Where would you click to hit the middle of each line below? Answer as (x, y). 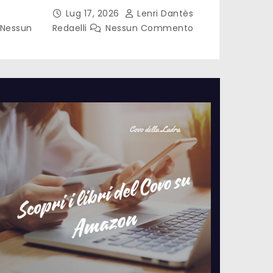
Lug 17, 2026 (94, 13)
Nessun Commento (150, 28)
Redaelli (71, 28)
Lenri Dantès (164, 13)
